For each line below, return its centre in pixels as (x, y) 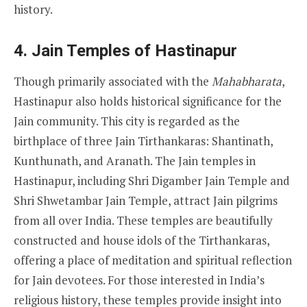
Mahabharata (247, 81)
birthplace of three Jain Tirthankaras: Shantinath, (143, 140)
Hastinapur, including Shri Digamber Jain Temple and (152, 180)
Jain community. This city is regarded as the (127, 121)
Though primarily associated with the (113, 81)
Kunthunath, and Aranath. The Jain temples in (135, 160)
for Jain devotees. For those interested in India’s (139, 280)
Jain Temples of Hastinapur (134, 50)
